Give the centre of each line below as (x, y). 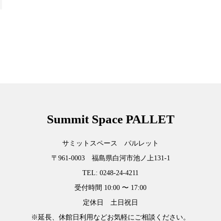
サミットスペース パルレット (110, 143)
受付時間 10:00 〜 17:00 (110, 187)
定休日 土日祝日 (110, 202)
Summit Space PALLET (110, 119)
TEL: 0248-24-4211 (110, 173)
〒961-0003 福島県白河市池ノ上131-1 (110, 158)
